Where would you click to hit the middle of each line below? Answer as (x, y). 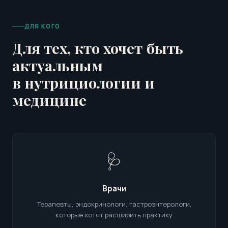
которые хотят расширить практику (114, 215)
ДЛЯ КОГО (42, 26)
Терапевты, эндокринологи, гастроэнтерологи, (114, 204)
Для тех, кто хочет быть (98, 48)
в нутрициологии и (83, 82)
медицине (49, 100)
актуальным (58, 65)
